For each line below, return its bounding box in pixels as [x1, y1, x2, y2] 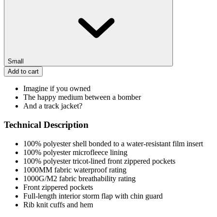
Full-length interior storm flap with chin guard [23, 191, 163, 200]
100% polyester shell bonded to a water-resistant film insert [23, 139, 203, 148]
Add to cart [8, 68, 39, 76]
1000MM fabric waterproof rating [23, 165, 126, 174]
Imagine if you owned [23, 84, 91, 93]
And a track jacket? [23, 102, 82, 110]
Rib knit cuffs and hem [23, 200, 93, 209]
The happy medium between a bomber [23, 93, 141, 102]
